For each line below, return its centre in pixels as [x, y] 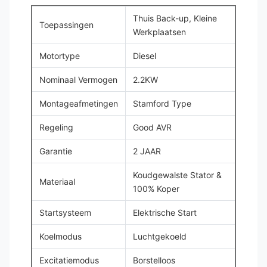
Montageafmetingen [79, 103]
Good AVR [152, 127]
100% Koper [156, 189]
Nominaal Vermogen [78, 80]
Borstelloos [154, 260]
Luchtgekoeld [160, 236]
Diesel [145, 56]
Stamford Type [162, 103]
